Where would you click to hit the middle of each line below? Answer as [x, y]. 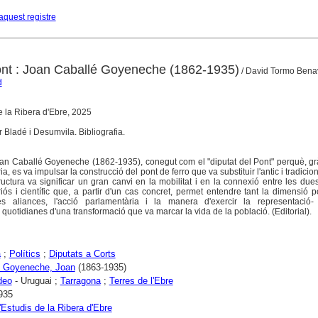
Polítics [24, 253]
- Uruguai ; [36, 280]
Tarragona [80, 280]
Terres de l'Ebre [141, 280]
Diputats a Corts [82, 253]
